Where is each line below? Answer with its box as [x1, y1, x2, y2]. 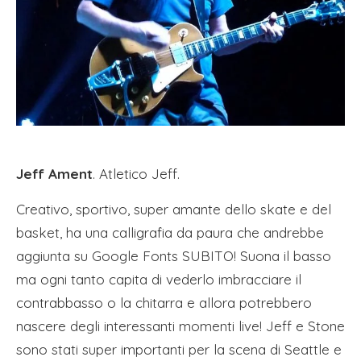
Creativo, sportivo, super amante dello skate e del [16, 200, 331, 218]
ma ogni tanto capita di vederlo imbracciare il [16, 270, 301, 288]
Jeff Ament [16, 164, 93, 182]
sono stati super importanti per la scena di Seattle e [16, 340, 342, 358]
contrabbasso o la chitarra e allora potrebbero [16, 293, 312, 311]
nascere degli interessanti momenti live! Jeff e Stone [16, 317, 345, 334]
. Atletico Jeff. [93, 164, 180, 182]
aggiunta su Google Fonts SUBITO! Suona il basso [16, 247, 331, 264]
